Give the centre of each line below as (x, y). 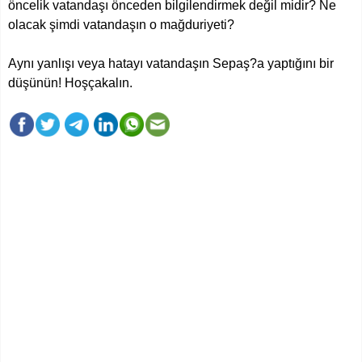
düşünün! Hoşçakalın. (77, 82)
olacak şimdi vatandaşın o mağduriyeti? (124, 24)
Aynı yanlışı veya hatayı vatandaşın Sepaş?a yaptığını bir (171, 63)
